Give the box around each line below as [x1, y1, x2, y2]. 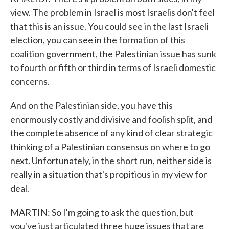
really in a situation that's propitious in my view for [10, 169, 207, 180]
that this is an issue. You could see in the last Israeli [10, 20, 209, 32]
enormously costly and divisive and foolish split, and [10, 113, 212, 125]
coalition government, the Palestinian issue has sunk [10, 48, 216, 59]
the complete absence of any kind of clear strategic [10, 127, 213, 139]
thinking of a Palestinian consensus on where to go [10, 141, 210, 152]
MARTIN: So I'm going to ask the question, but [10, 207, 194, 218]
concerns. [10, 76, 50, 87]
